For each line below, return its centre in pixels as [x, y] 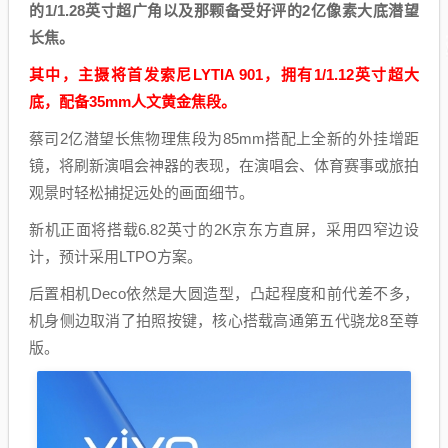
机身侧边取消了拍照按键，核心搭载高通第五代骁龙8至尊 [224, 321]
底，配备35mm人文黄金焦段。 [132, 102]
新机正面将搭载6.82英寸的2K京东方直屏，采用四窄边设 [224, 230]
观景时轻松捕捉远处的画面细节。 [141, 193]
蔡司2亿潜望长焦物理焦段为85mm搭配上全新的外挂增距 [224, 139]
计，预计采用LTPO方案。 [115, 257]
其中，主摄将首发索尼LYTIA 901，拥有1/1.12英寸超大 [224, 75]
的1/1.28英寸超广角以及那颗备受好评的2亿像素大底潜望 [224, 11]
